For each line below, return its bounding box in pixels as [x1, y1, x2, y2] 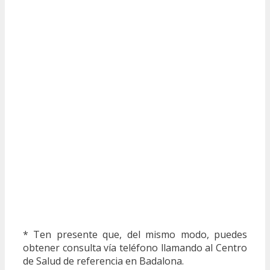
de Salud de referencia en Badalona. [23, 254, 184, 268]
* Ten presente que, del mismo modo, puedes [23, 227, 247, 241]
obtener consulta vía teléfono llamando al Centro [23, 240, 247, 254]
